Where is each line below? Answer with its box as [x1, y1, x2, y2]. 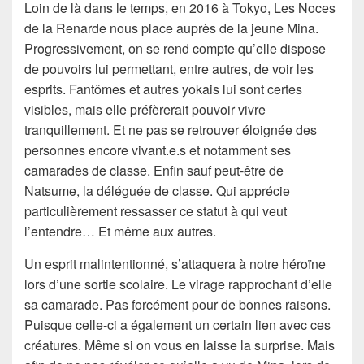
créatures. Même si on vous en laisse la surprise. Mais [24, 336, 335, 355]
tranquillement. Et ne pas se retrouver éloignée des [24, 120, 317, 140]
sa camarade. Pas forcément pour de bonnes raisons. [24, 295, 331, 314]
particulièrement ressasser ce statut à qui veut [24, 201, 287, 221]
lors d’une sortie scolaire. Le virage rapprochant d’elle [24, 275, 332, 294]
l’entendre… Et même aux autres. [24, 222, 216, 241]
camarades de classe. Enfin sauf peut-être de [24, 161, 284, 180]
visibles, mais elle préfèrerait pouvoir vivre [24, 100, 266, 119]
